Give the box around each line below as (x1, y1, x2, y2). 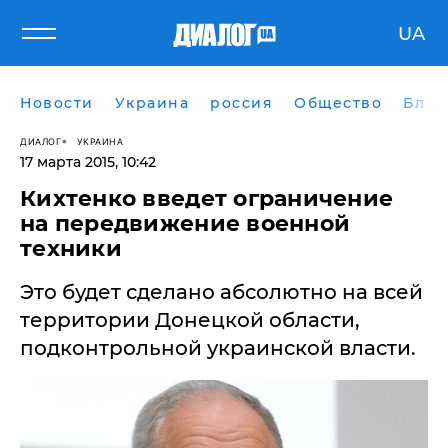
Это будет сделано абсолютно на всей (20, 280, 423, 304)
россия (210, 94, 273, 112)
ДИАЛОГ (20, 135, 61, 147)
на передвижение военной (20, 210, 351, 237)
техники (20, 235, 122, 262)
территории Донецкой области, (20, 308, 360, 332)
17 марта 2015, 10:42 (20, 153, 156, 171)
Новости (20, 94, 94, 112)
